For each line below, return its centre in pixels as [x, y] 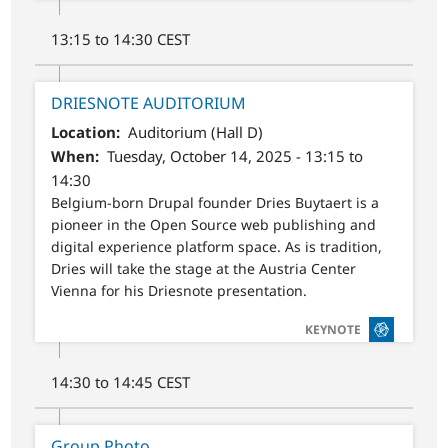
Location [84, 131]
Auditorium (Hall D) [195, 131]
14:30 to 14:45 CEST [121, 382]
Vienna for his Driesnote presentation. [179, 290]
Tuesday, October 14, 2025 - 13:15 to [234, 155]
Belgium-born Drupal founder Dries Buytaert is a [215, 202]
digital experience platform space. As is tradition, [217, 246]
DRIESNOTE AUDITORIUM [149, 103]
